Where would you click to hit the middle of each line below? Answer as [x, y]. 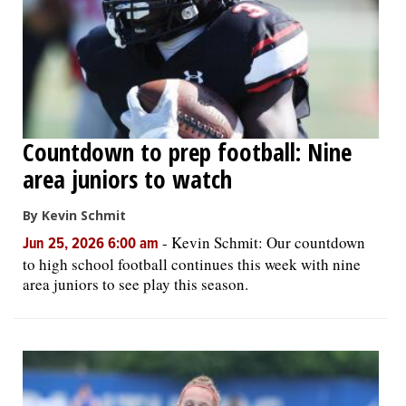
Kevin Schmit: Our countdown [268, 242]
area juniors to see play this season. [135, 284]
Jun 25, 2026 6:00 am [92, 245]
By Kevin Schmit [74, 215]
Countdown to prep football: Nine [187, 152]
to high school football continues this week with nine [192, 264]
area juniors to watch [127, 179]
